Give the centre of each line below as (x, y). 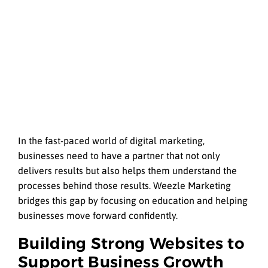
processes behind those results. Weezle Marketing (124, 186)
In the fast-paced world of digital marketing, (111, 141)
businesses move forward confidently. (98, 216)
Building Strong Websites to (131, 244)
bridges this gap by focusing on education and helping (133, 201)
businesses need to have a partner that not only (119, 156)
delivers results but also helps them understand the (127, 171)
